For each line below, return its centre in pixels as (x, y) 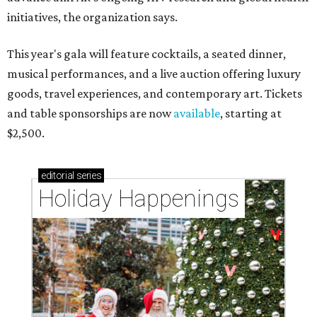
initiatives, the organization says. (92, 17)
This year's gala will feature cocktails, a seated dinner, (146, 54)
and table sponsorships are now (90, 114)
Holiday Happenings (139, 199)
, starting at (251, 114)
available (197, 114)
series (88, 176)
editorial (58, 176)
